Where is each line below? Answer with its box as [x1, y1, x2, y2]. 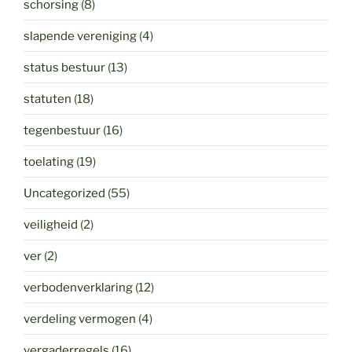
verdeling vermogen [24, 311, 136, 326]
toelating [24, 154, 74, 169]
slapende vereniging [24, 28, 137, 43]
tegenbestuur [24, 123, 101, 137]
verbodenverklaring [24, 280, 133, 295]
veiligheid [24, 217, 78, 232]
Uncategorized [24, 185, 105, 200]
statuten [24, 91, 71, 106]
